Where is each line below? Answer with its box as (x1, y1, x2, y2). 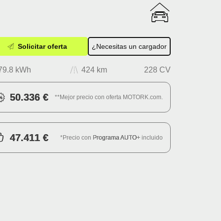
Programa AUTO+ (93, 134, 140, 141)
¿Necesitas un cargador (92, 42, 167, 51)
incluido (140, 134, 163, 141)
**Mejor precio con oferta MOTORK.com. (55, 93, 163, 101)
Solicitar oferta (15, 42, 67, 51)
